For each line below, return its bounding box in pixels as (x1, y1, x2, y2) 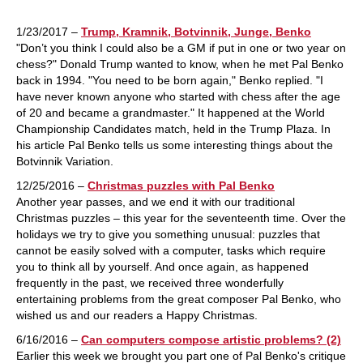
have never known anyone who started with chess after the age (16, 90, 340, 103)
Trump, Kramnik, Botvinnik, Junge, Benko (81, 25, 311, 38)
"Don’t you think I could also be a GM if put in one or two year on (16, 41, 346, 54)
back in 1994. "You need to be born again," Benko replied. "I (16, 74, 323, 87)
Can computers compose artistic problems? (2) (81, 333, 341, 346)
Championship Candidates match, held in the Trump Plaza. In (16, 122, 331, 135)
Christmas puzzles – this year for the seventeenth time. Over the (16, 211, 346, 224)
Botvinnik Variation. (16, 155, 113, 168)
